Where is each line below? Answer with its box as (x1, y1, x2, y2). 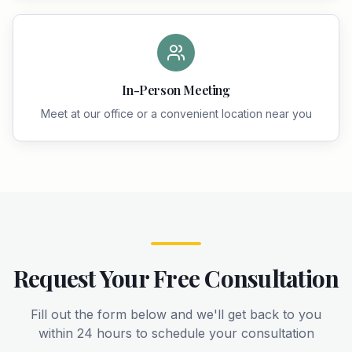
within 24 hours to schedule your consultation (38, 325, 314, 341)
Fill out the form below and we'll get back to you (31, 306, 321, 322)
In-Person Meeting (122, 82, 230, 98)
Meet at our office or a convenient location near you (40, 107, 312, 120)
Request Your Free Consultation (13, 262, 339, 294)
